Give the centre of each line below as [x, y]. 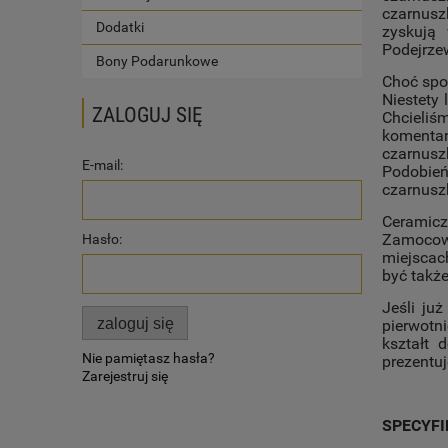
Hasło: [102, 239]
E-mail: [102, 165]
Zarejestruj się [125, 375]
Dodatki [120, 27]
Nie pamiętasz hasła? [148, 357]
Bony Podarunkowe [157, 61]
